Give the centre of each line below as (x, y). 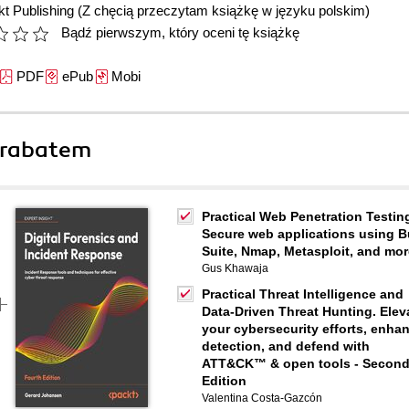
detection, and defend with (286, 346)
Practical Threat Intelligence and (303, 294)
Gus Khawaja (235, 268)
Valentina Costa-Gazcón (262, 398)
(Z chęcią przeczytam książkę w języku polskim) (224, 10)
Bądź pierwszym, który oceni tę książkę (180, 32)
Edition (224, 381)
